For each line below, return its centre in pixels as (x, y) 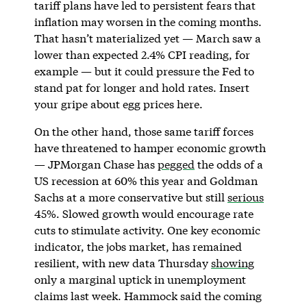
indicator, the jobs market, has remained (138, 246)
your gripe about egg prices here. (118, 103)
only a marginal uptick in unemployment (140, 279)
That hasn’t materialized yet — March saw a (147, 38)
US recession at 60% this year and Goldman (146, 180)
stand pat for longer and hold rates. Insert (142, 87)
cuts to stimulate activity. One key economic (147, 230)
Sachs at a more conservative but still (131, 197)
